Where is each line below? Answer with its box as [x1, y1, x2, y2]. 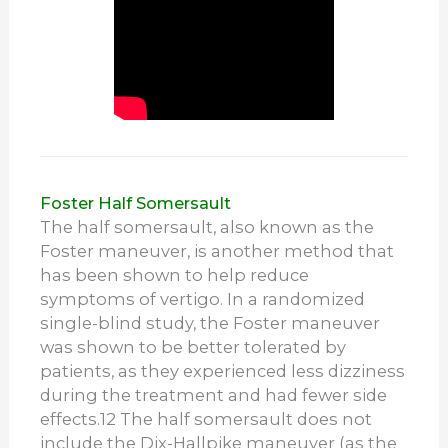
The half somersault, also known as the [40, 217, 375, 238]
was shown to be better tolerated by [40, 337, 347, 358]
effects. [40, 409, 101, 430]
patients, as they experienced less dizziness [40, 361, 406, 382]
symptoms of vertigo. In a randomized [40, 289, 366, 310]
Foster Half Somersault [40, 193, 232, 214]
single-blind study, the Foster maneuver [40, 313, 381, 334]
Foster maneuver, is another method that [40, 241, 395, 262]
